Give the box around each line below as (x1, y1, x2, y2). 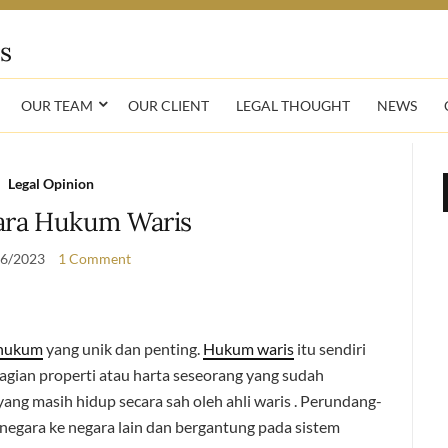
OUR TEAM (21, 96, 93, 114)
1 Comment (57, 250, 131, 267)
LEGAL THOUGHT (236, 96, 350, 114)
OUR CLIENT (128, 96, 209, 114)
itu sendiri (294, 339, 366, 358)
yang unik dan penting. (43, 339, 203, 358)
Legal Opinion (7, 175, 94, 192)
